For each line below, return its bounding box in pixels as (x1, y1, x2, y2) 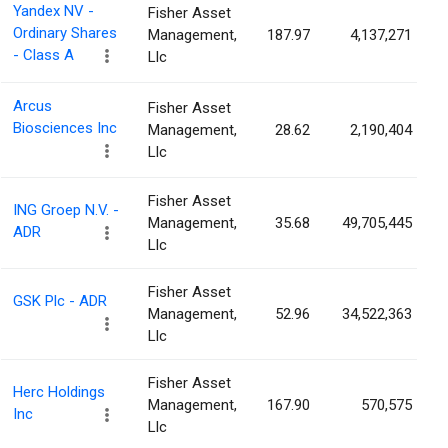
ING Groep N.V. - (13, 201, 119, 220)
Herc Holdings (13, 383, 105, 402)
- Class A (13, 46, 74, 65)
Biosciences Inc (13, 119, 117, 138)
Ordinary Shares (13, 24, 117, 43)
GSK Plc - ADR (13, 292, 107, 311)
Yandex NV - (13, 2, 94, 21)
